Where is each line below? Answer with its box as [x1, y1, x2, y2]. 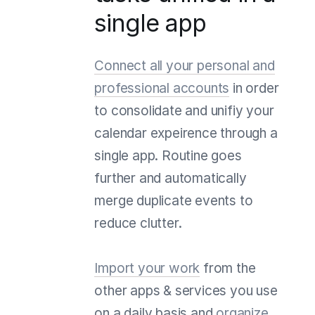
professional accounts [94, 79, 230, 96]
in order [229, 79, 279, 96]
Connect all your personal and [94, 57, 275, 74]
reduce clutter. [94, 214, 182, 231]
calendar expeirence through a [94, 124, 278, 141]
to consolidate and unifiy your [94, 102, 274, 119]
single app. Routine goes [94, 147, 242, 164]
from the [200, 259, 256, 276]
